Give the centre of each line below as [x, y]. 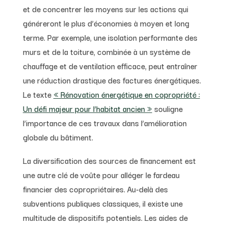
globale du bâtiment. [58, 137]
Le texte [38, 94]
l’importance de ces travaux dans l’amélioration [105, 122]
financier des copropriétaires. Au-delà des [95, 189]
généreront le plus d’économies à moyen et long [106, 23]
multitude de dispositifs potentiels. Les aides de [105, 217]
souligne [167, 108]
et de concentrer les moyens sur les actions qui [105, 8]
